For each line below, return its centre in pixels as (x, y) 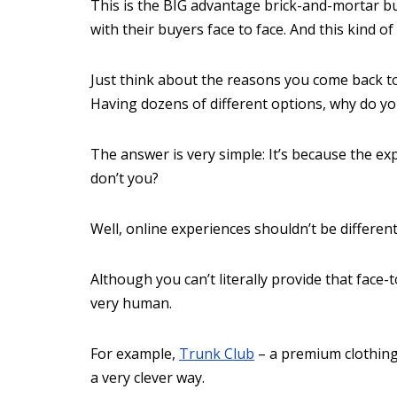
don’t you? (125, 179)
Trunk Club (217, 354)
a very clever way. (148, 378)
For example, (135, 354)
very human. (131, 304)
